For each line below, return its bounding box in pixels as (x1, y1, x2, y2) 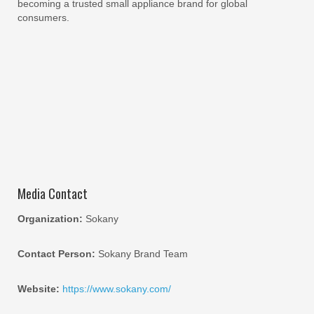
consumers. (18, 12, 69, 23)
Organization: (18, 213, 83, 224)
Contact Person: (18, 248, 95, 259)
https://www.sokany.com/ (62, 283, 171, 294)
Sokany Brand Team (95, 248, 188, 259)
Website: (18, 283, 60, 294)
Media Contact (18, 184, 88, 203)
